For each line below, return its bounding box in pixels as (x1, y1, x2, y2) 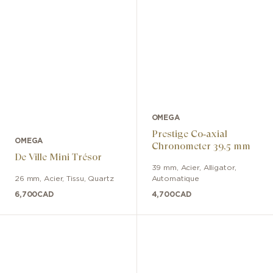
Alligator (203, 164, 235, 172)
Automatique (151, 175, 200, 183)
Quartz (88, 175, 114, 183)
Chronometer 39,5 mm (151, 140, 250, 152)
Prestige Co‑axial (151, 128, 227, 140)
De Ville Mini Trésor (15, 151, 102, 163)
